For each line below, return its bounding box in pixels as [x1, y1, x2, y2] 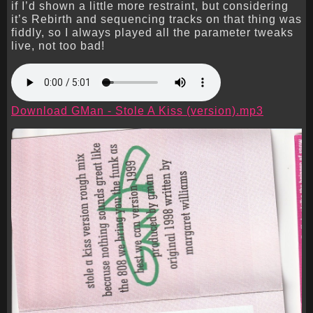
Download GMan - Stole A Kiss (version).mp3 [11, 105, 263, 117]
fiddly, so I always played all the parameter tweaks [11, 27, 293, 38]
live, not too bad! [11, 40, 105, 52]
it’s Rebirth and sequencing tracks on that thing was [11, 13, 302, 25]
